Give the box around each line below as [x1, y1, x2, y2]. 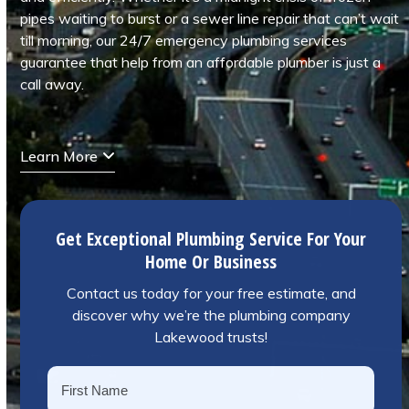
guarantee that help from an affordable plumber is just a [20, 53, 382, 71]
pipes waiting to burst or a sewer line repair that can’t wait [20, 9, 400, 27]
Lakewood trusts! [154, 328, 268, 346]
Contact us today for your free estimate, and [66, 284, 356, 302]
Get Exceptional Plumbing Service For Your [56, 226, 367, 251]
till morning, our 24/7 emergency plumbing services [20, 31, 348, 49]
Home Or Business [145, 249, 278, 274]
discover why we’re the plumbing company [71, 306, 351, 324]
